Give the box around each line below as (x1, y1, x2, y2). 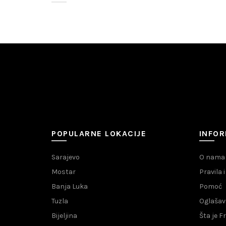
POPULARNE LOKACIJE (51, 129, 146, 139)
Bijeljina (51, 211, 77, 220)
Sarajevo (51, 153, 80, 162)
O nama (199, 153, 225, 162)
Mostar (51, 167, 76, 177)
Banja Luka (51, 182, 88, 191)
